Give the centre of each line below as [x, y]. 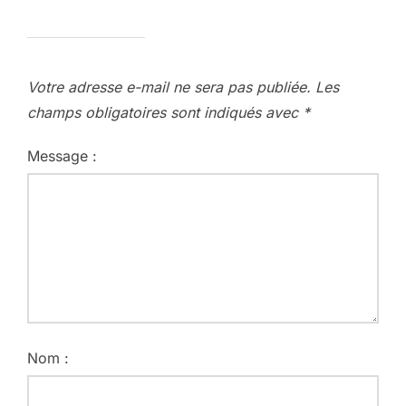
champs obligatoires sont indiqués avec [165, 112]
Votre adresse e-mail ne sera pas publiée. [169, 87]
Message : [62, 155]
